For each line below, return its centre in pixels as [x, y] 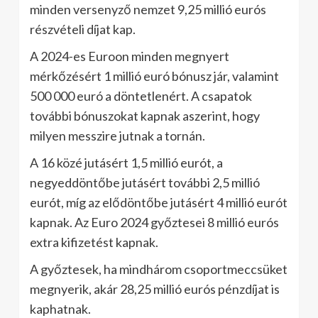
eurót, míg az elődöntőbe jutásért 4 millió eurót [159, 202]
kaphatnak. [60, 308]
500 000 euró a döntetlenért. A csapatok [141, 95]
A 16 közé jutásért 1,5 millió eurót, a [126, 162]
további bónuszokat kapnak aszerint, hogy [145, 115]
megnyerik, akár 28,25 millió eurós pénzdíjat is [155, 289]
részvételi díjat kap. [83, 29]
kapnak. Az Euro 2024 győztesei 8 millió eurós [154, 222]
